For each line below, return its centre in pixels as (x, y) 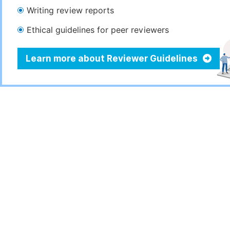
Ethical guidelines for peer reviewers (98, 30)
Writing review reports (70, 11)
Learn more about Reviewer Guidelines (113, 59)
